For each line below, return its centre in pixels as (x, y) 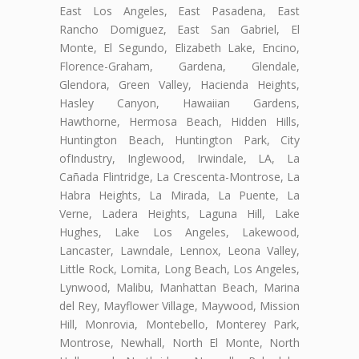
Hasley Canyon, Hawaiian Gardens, (179, 103)
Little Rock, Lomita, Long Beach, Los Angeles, (179, 269)
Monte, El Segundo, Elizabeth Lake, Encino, (179, 48)
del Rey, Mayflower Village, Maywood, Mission (179, 306)
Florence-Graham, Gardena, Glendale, (179, 67)
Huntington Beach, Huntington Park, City (179, 140)
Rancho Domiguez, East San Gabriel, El (179, 30)
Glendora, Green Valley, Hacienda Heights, (179, 85)
